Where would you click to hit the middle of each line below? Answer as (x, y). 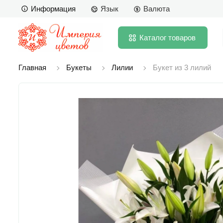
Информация (53, 8)
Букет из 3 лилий (182, 67)
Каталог (153, 37)
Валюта (157, 9)
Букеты (79, 67)
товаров (182, 37)
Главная (32, 67)
